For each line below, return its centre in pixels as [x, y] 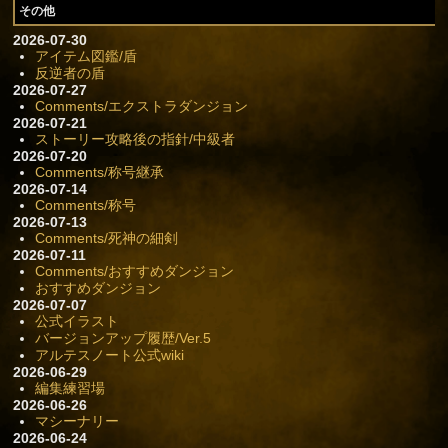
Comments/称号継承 [99, 171]
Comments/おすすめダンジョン [134, 270]
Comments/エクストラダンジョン [141, 105]
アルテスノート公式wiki [109, 354]
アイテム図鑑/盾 [85, 55]
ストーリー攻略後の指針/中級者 [134, 138]
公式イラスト [76, 320]
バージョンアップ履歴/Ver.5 [122, 337]
